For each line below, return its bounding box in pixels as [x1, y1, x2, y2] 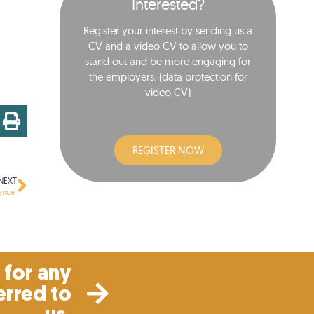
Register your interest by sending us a [83, 24, 253, 38]
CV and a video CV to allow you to [88, 39, 248, 53]
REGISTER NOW [132, 143, 204, 157]
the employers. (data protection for [88, 70, 247, 84]
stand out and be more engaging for [85, 55, 252, 69]
